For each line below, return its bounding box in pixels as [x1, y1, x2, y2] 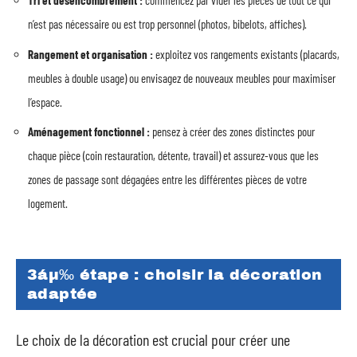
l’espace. [28, 94, 62, 109]
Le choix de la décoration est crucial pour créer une [16, 330, 290, 349]
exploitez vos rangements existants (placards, [153, 46, 339, 61]
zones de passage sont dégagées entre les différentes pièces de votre [28, 172, 307, 186]
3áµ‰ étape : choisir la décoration [27, 265, 323, 283]
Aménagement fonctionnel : [28, 124, 150, 139]
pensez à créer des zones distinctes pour [150, 124, 315, 139]
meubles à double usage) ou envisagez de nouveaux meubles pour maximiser [28, 70, 335, 85]
